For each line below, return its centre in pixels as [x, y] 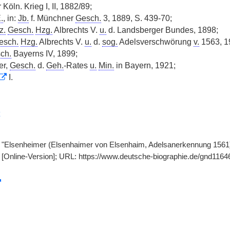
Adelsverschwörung [155, 42]
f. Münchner [52, 18]
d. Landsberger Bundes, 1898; [162, 30]
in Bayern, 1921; [145, 65]
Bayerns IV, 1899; [44, 54]
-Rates [76, 65]
